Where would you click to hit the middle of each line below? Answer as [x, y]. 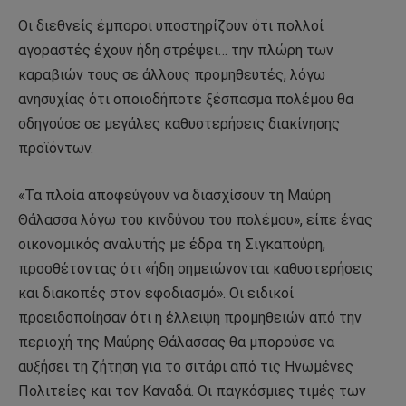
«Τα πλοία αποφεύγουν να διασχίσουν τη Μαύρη [174, 195]
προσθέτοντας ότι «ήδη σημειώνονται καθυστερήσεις [196, 268]
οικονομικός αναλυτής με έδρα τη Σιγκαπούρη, [172, 244]
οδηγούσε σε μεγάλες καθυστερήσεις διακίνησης [179, 124]
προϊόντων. [56, 149]
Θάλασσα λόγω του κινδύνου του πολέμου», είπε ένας [195, 219]
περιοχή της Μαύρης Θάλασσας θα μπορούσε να [176, 342]
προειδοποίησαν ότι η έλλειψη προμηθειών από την [190, 317]
